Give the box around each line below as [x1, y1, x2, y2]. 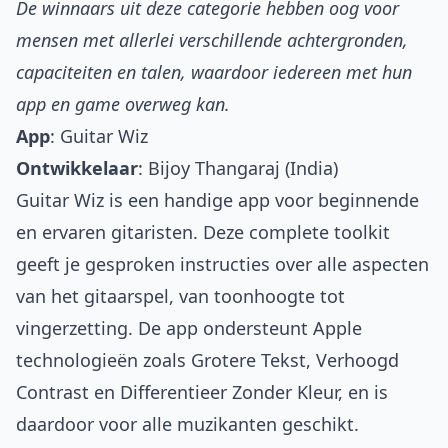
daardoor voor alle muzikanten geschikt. [16, 412, 359, 437]
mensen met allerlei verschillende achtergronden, [16, 28, 408, 53]
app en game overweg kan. [16, 92, 230, 117]
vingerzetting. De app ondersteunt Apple [16, 316, 362, 341]
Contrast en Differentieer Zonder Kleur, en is [16, 380, 388, 405]
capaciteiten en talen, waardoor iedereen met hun [16, 60, 412, 85]
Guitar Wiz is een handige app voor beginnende [16, 188, 419, 213]
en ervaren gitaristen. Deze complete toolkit [16, 220, 390, 245]
